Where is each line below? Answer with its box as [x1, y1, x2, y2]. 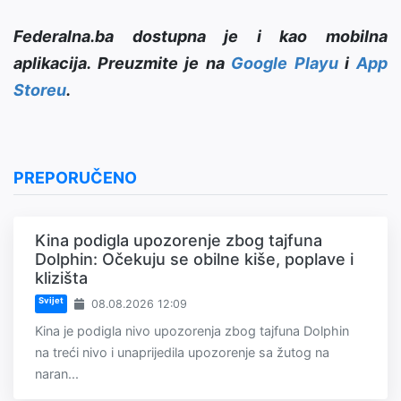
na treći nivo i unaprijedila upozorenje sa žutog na [35, 345, 329, 361]
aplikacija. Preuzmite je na [13, 54, 232, 73]
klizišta [35, 269, 88, 288]
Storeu [13, 81, 66, 100]
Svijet [38, 295, 64, 306]
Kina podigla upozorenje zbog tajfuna [35, 231, 322, 251]
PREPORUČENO [13, 168, 137, 188]
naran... [35, 366, 79, 382]
